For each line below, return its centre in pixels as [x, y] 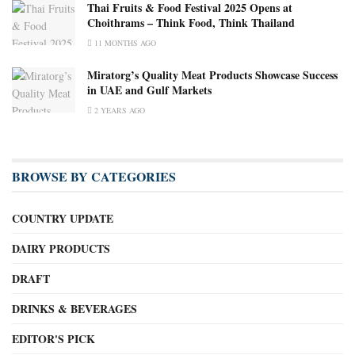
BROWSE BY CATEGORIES [94, 177]
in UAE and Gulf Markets [149, 90]
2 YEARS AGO [118, 111]
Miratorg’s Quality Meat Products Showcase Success [212, 75]
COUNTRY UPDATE [63, 219]
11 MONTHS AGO [124, 43]
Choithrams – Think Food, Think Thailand [191, 23]
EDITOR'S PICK [53, 339]
